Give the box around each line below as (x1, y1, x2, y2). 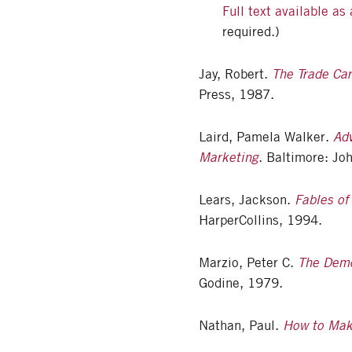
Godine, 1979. (199, 275, 283, 291)
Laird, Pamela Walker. (199, 129, 333, 145)
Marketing (199, 149, 258, 166)
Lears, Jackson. (199, 192, 295, 208)
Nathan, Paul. (199, 317, 283, 334)
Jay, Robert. (199, 66, 272, 82)
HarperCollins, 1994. (199, 212, 322, 229)
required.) (222, 24, 280, 40)
